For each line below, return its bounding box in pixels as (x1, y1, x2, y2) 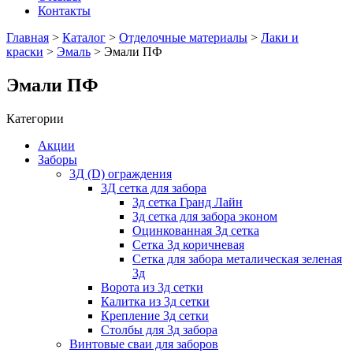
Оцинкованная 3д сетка (132, 223, 259, 237)
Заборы (38, 152, 77, 166)
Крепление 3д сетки (101, 308, 209, 322)
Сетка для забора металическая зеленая (132, 251, 342, 266)
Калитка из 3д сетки (101, 294, 210, 308)
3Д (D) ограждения (69, 166, 172, 180)
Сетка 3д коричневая (132, 237, 244, 251)
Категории (6, 111, 64, 125)
